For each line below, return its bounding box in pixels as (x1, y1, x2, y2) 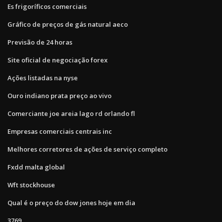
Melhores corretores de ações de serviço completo (7, 144, 167, 154)
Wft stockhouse (7, 180, 55, 189)
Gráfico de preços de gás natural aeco (7, 19, 128, 29)
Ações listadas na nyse (7, 73, 78, 82)
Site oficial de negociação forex (7, 55, 108, 64)
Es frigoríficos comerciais (7, 1, 87, 11)
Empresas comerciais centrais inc (7, 126, 112, 136)
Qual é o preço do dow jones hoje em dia (7, 198, 135, 207)
